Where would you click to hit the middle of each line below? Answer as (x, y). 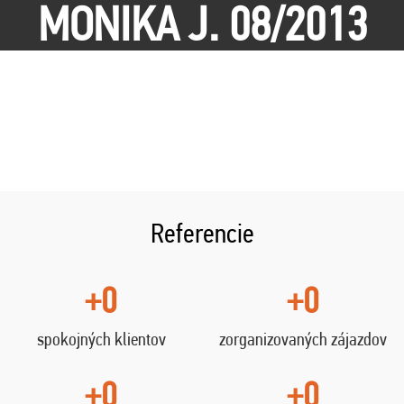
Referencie (202, 233)
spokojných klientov (101, 339)
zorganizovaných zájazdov (303, 339)
